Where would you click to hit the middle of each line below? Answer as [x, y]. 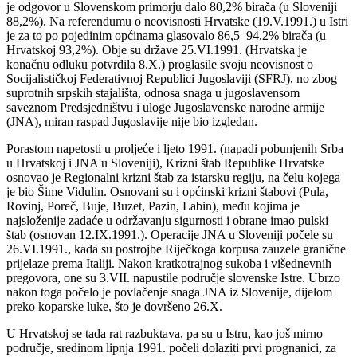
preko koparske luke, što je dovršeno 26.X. [114, 306]
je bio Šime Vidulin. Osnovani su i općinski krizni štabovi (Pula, [167, 191]
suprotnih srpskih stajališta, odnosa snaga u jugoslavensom [153, 92]
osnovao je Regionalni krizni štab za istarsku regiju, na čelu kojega [173, 177]
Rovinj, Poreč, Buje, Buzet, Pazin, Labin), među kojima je [153, 206]
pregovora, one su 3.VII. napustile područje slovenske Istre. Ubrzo [173, 277]
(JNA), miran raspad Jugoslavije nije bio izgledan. [132, 121]
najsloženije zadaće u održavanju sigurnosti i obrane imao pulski [167, 220]
